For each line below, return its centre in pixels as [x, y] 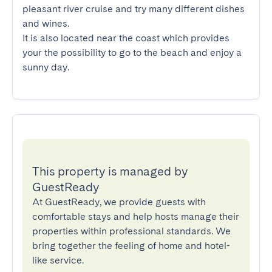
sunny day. [46, 67]
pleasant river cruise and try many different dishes [134, 9]
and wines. [46, 23]
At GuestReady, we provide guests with [119, 202]
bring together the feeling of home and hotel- [131, 246]
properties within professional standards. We [131, 231]
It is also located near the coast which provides [126, 38]
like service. [58, 260]
